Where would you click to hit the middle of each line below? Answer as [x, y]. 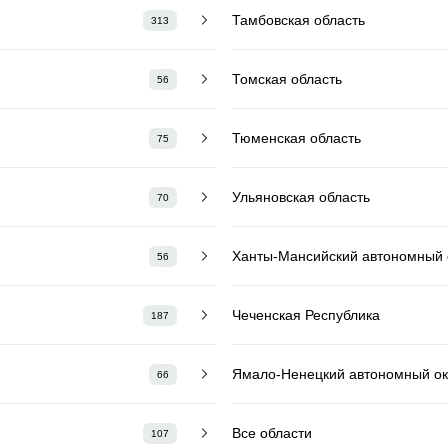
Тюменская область [296, 137]
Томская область [287, 78]
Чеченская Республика [306, 314]
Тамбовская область [298, 19]
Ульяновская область [301, 196]
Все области [272, 432]
